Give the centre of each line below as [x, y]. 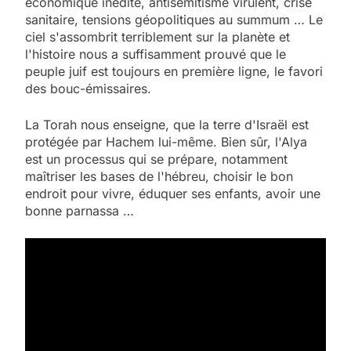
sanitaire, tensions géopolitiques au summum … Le [174, 19]
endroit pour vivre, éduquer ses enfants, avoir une [173, 193]
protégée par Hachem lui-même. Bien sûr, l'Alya [166, 141]
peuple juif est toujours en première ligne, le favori [174, 71]
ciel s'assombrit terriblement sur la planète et [157, 36]
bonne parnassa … [80, 210]
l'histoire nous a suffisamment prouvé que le [156, 54]
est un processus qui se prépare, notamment [156, 159]
